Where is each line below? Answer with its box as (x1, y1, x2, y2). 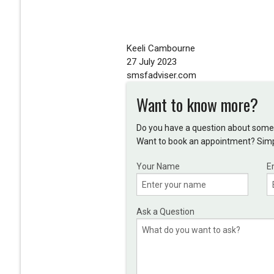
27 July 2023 (126, 56, 177, 68)
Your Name (136, 161, 180, 172)
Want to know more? (136, 92, 258, 117)
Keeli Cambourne (126, 43, 195, 54)
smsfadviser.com (126, 70, 196, 81)
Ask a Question (136, 207, 194, 217)
